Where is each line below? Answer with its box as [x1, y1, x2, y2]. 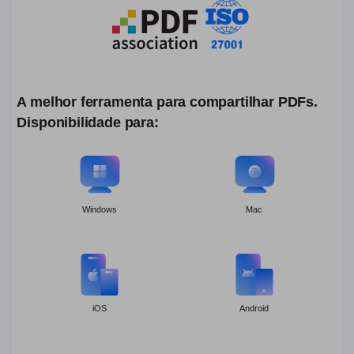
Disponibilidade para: [17, 115, 159, 131]
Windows [82, 204, 118, 214]
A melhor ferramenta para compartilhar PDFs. [17, 94, 318, 111]
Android [239, 303, 269, 314]
